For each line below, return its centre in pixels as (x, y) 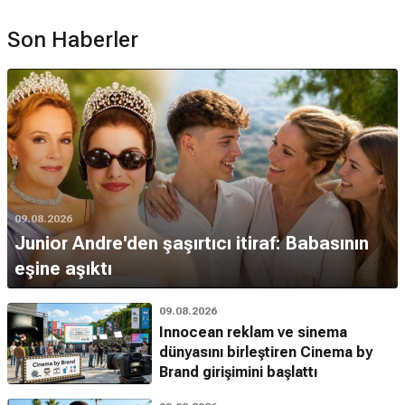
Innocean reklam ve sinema (253, 333)
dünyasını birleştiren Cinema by (266, 353)
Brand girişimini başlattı (238, 372)
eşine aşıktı (63, 269)
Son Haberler (73, 40)
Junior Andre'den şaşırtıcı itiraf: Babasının (192, 244)
